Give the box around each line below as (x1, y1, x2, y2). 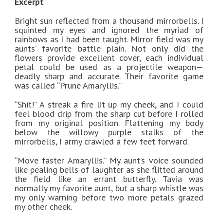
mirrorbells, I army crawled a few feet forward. (15, 136, 189, 147)
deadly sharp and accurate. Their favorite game (15, 71, 203, 82)
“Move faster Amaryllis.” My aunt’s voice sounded (15, 155, 203, 166)
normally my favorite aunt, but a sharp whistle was (15, 182, 203, 194)
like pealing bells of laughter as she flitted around (15, 164, 203, 176)
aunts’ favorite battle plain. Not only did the (15, 43, 203, 54)
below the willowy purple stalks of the (15, 127, 203, 138)
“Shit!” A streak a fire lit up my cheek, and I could (15, 99, 203, 110)
